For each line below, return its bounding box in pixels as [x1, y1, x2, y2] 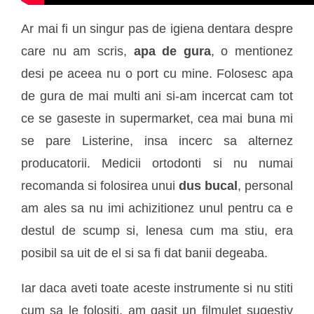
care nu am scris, [21, 43, 134, 58]
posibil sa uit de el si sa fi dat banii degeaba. [21, 245, 268, 260]
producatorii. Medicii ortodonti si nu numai [21, 156, 293, 170]
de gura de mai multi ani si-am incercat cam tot [21, 88, 293, 103]
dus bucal [179, 178, 238, 193]
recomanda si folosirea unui [21, 178, 179, 193]
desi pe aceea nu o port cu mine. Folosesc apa [21, 66, 293, 81]
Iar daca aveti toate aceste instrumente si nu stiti [21, 280, 293, 295]
